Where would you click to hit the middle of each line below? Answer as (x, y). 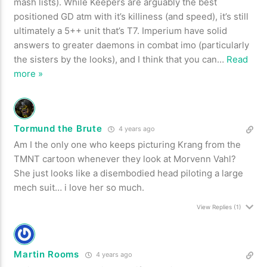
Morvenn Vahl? (205, 159)
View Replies (214, 207)
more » (29, 74)
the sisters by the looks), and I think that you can (116, 60)
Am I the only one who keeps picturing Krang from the (128, 145)
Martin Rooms (46, 254)
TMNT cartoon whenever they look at (94, 159)
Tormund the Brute (58, 129)
